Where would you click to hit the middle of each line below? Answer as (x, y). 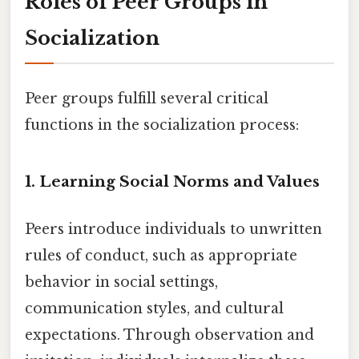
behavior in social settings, (121, 282)
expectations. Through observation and (169, 335)
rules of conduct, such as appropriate (161, 255)
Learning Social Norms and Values (179, 181)
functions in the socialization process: (162, 125)
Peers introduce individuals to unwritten (173, 229)
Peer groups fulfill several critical (147, 98)
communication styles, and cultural (154, 308)
